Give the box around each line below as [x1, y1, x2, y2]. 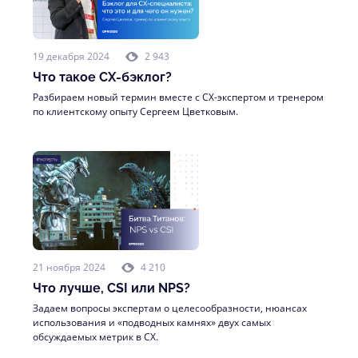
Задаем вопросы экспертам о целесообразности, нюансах [33, 301, 307, 315]
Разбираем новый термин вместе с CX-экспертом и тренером [33, 90, 324, 104]
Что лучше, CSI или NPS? [33, 280, 190, 296]
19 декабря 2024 [33, 50, 109, 63]
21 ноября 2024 [33, 261, 105, 274]
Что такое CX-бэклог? [33, 70, 172, 85]
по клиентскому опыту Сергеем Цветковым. [33, 105, 238, 118]
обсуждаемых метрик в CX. [33, 330, 158, 344]
